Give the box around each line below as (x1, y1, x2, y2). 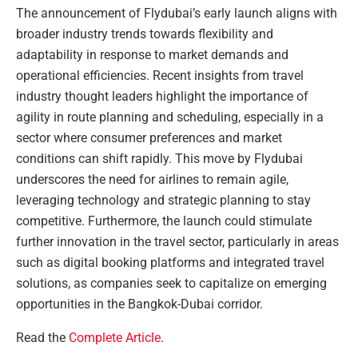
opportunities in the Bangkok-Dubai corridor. (16, 296, 263, 312)
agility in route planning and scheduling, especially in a (16, 109, 324, 125)
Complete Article (69, 330, 161, 346)
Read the (16, 330, 69, 346)
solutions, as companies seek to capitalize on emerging (16, 276, 327, 292)
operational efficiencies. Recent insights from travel (16, 68, 304, 84)
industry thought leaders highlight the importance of (16, 89, 308, 105)
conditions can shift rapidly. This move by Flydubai (16, 151, 303, 167)
